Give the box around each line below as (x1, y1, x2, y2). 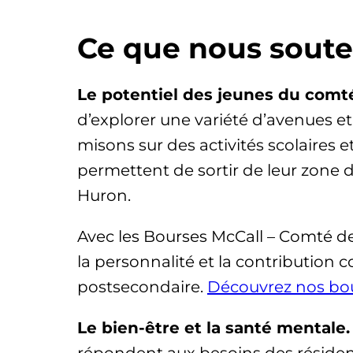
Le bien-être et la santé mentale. (77, 318, 350, 338)
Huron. (77, 186, 131, 206)
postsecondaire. (77, 277, 207, 297)
